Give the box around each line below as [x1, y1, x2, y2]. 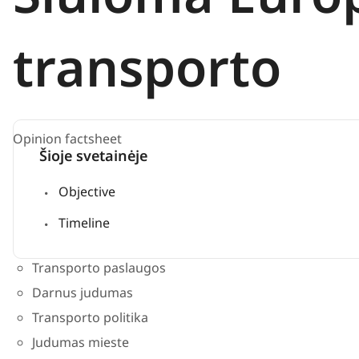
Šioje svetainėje [39, 146, 147, 165]
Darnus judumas [32, 283, 133, 301]
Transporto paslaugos [32, 258, 166, 276]
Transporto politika [32, 308, 148, 326]
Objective [58, 182, 115, 200]
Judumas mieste [32, 333, 129, 351]
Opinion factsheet [13, 130, 122, 147]
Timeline [58, 213, 110, 232]
